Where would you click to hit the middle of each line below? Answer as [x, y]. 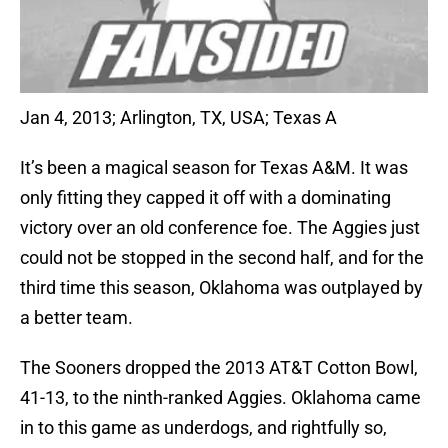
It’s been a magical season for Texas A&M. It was [214, 168]
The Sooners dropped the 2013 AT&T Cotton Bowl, [219, 368]
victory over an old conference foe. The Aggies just [220, 228]
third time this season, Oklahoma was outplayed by [221, 288]
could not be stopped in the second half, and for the [222, 258]
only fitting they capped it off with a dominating [205, 198]
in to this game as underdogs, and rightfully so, [203, 428]
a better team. [76, 318]
